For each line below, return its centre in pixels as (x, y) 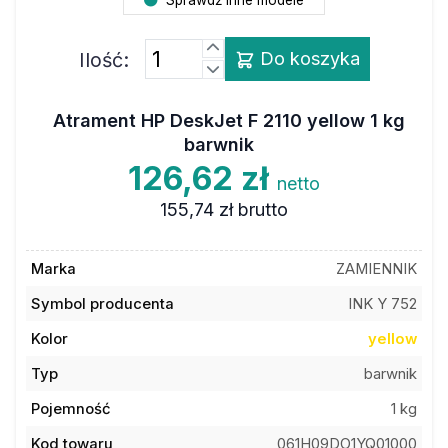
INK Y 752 (383, 303)
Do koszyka (307, 58)
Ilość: (103, 59)
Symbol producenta (102, 303)
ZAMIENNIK (377, 268)
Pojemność (70, 408)
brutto (262, 209)
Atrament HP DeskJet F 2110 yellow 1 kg (229, 120)
